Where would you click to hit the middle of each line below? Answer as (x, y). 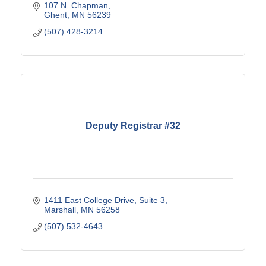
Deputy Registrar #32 (133, 126)
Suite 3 (152, 200)
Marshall (60, 209)
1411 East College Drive (89, 200)
